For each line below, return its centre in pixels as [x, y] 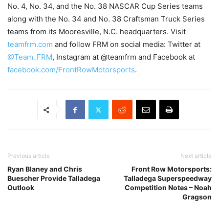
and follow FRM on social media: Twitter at [127, 44]
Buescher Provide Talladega [54, 178]
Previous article [29, 156]
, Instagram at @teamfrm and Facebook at [124, 57]
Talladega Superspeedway [168, 178]
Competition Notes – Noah [168, 188]
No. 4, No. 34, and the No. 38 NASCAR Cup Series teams [105, 6]
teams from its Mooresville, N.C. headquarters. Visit [97, 32]
